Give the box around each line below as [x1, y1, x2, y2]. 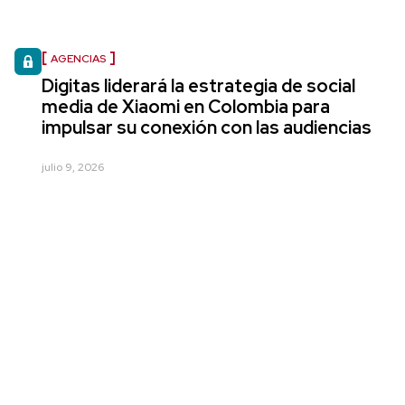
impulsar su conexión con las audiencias [42, 115, 372, 139]
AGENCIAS [51, 51, 106, 66]
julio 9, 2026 [42, 159, 104, 174]
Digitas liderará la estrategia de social [42, 73, 355, 98]
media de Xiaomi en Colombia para [42, 94, 330, 118]
